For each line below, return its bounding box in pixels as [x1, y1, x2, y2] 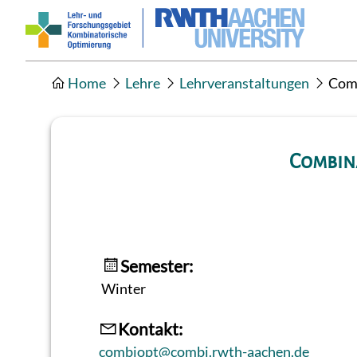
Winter [101, 279, 147, 297]
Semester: [120, 255, 194, 276]
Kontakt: [117, 318, 182, 339]
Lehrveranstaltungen [179, 74, 309, 92]
